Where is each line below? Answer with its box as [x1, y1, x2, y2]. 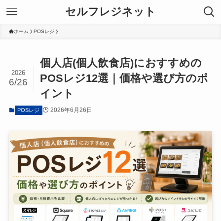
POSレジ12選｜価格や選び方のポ [40, 72, 209, 85]
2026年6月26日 [50, 107, 92, 114]
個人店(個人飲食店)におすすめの [40, 57, 202, 70]
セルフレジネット [65, 5, 156, 18]
